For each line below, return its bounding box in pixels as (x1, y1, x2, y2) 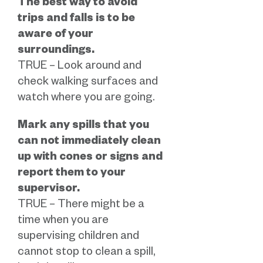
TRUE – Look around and (18, 60, 141, 73)
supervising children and (18, 231, 139, 244)
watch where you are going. (18, 92, 155, 105)
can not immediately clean (18, 136, 161, 149)
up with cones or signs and (18, 151, 163, 164)
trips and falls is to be (18, 13, 135, 26)
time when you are (18, 215, 109, 228)
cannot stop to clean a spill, (18, 247, 156, 259)
